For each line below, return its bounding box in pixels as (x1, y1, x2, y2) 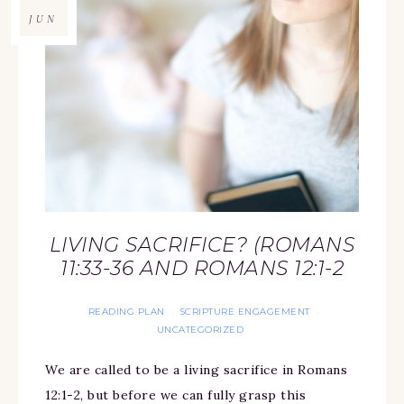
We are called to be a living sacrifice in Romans (45, 362, 347, 379)
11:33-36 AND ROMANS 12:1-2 (60, 256, 344, 281)
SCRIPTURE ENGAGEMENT (179, 306, 310, 318)
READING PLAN (87, 306, 165, 318)
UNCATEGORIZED (156, 324, 244, 336)
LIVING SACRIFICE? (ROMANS (49, 233, 355, 258)
